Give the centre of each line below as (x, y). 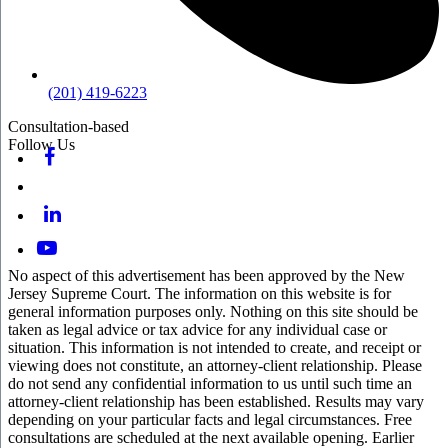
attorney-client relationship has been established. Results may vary (216, 401)
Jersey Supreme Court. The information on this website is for (199, 293)
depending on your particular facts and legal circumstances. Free (210, 419)
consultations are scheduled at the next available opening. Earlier (211, 437)
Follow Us (41, 144)
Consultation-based (68, 126)
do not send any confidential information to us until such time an (210, 383)
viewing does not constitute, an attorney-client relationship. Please (215, 365)
